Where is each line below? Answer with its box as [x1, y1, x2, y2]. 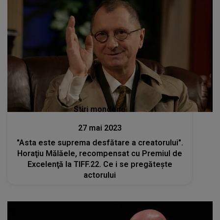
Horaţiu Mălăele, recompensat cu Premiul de [17, 149, 183, 158]
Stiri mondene [74, 105, 126, 114]
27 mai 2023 [78, 123, 122, 133]
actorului [83, 170, 116, 180]
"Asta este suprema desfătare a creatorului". [16, 138, 183, 147]
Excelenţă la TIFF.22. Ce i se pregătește [27, 160, 172, 169]
